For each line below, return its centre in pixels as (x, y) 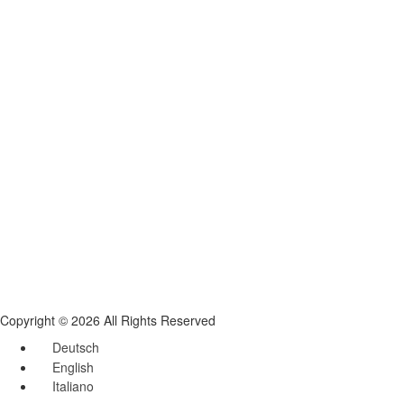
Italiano (73, 386)
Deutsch (76, 348)
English (73, 367)
